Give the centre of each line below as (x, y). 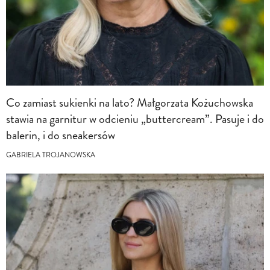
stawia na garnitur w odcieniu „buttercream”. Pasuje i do (135, 119)
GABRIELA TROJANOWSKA (51, 155)
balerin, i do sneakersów (61, 135)
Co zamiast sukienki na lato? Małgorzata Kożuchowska (130, 102)
